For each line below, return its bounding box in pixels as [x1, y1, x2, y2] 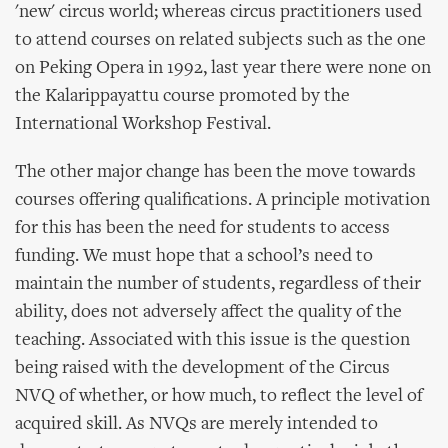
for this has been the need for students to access [15, 219, 390, 238]
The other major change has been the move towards [15, 163, 416, 182]
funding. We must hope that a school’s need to [15, 247, 373, 266]
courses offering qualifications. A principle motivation [15, 191, 430, 210]
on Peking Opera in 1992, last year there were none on [15, 59, 431, 78]
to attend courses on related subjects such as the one [15, 31, 426, 50]
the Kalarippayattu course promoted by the [15, 87, 350, 106]
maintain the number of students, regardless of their [15, 275, 421, 294]
